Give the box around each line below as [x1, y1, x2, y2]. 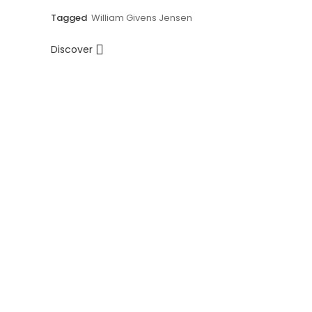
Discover [50, 42, 95, 57]
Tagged [50, 11, 89, 25]
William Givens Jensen [91, 11, 192, 25]
